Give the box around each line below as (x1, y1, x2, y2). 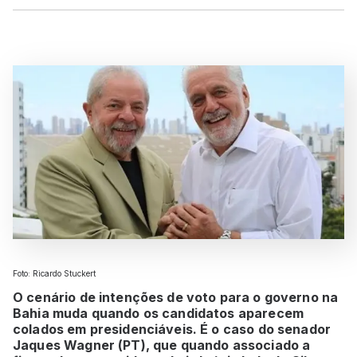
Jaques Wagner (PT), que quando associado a (13, 336, 311, 353)
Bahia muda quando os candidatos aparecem (13, 304, 304, 321)
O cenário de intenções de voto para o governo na (13, 288, 339, 305)
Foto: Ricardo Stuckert (13, 268, 96, 278)
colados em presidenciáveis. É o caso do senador (13, 320, 331, 337)
